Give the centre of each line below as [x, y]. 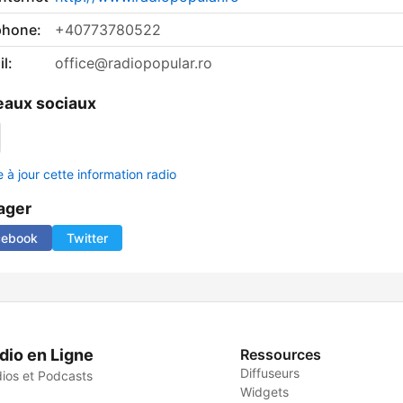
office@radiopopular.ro [134, 63]
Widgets [265, 392]
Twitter [87, 238]
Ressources [281, 355]
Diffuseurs [270, 373]
